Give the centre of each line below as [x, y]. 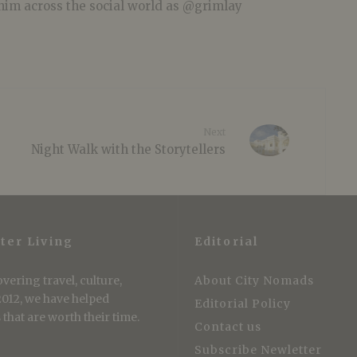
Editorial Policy [243, 304]
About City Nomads [254, 280]
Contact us [228, 327]
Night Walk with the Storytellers [128, 149]
